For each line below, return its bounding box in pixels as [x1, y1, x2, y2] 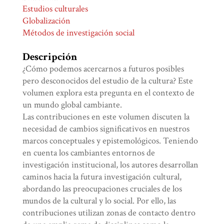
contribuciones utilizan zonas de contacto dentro [22, 207, 196, 219]
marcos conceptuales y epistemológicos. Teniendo [22, 135, 198, 147]
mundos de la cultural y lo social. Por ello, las [22, 195, 176, 207]
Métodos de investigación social [22, 27, 135, 39]
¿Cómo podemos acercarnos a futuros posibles [22, 63, 184, 75]
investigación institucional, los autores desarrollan [22, 159, 199, 171]
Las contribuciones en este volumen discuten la [22, 111, 190, 123]
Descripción [22, 50, 77, 64]
